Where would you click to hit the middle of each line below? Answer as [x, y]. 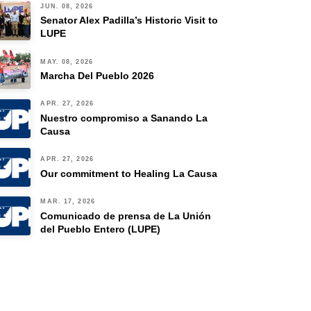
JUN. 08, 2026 [67, 6]
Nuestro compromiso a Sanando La [124, 118]
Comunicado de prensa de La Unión [126, 216]
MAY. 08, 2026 [67, 61]
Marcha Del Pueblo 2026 [98, 76]
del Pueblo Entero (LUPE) [101, 229]
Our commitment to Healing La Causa [129, 173]
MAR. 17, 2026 [68, 202]
